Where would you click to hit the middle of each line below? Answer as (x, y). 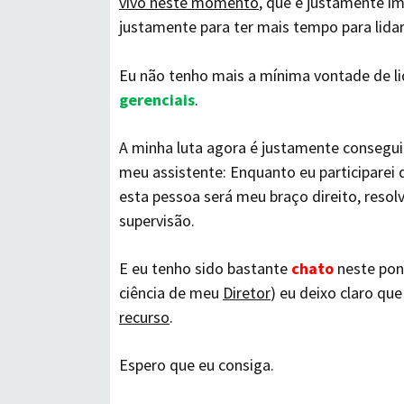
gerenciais (157, 100)
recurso (144, 317)
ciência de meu (171, 293)
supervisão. (157, 220)
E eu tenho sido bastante (205, 268)
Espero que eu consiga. (197, 365)
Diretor (247, 293)
